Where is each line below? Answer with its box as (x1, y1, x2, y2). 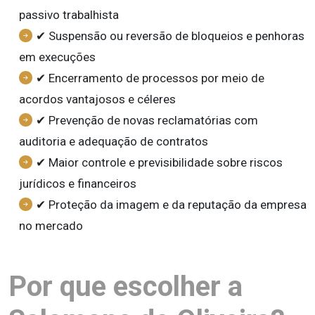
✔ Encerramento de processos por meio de (36, 71, 264, 85)
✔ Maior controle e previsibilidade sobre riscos (36, 155, 283, 169)
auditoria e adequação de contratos (19, 134, 208, 148)
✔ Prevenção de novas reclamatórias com (36, 113, 258, 127)
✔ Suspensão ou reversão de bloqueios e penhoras (36, 29, 304, 43)
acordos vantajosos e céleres (19, 92, 176, 106)
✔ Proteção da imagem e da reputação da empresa (36, 198, 307, 212)
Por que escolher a (8, 270, 243, 303)
